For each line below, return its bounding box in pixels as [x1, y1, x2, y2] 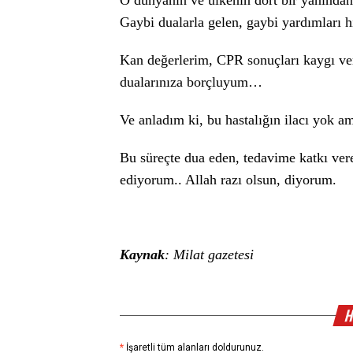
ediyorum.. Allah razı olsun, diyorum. [120, 172, 336, 188]
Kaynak [120, 247, 165, 262]
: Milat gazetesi [165, 247, 254, 262]
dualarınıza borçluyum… [120, 74, 266, 90]
